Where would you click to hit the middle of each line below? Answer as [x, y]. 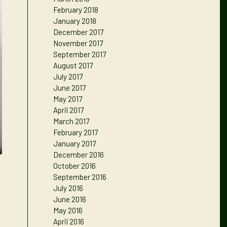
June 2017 [70, 88]
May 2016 [68, 210]
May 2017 [68, 99]
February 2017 [76, 132]
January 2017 [75, 143]
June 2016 [70, 199]
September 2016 [80, 177]
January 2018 [75, 21]
